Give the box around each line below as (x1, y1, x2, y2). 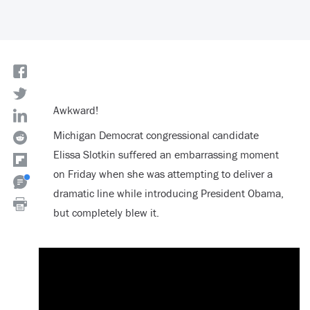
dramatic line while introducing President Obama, (53, 186, 284, 201)
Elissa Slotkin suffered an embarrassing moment (53, 147, 279, 162)
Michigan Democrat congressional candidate (53, 128, 259, 143)
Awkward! (53, 103, 98, 118)
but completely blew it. (53, 206, 159, 220)
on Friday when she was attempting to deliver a (53, 167, 273, 181)
